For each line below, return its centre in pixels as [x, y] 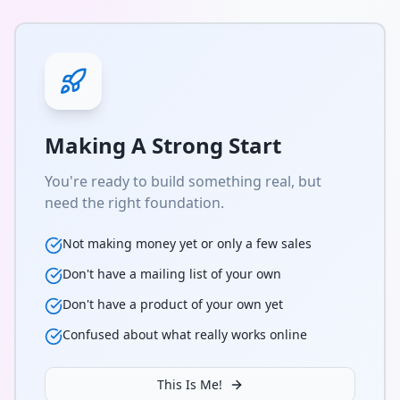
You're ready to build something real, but [183, 181]
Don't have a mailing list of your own [172, 274]
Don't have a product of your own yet [173, 304]
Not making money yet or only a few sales [187, 243]
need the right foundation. [134, 203]
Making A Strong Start [163, 145]
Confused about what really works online [185, 334]
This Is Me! [189, 384]
